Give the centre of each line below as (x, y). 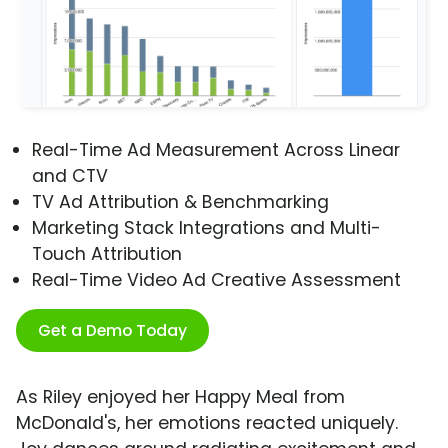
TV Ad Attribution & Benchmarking (180, 202)
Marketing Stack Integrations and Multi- (206, 228)
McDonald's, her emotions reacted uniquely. (207, 423)
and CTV (70, 176)
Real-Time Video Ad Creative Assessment (216, 280)
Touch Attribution (107, 254)
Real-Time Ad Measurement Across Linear (216, 150)
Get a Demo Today (112, 331)
